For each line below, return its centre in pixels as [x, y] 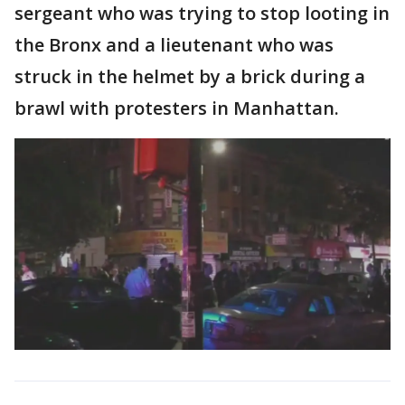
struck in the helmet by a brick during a [190, 76]
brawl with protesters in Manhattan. [177, 108]
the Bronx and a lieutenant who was [174, 45]
